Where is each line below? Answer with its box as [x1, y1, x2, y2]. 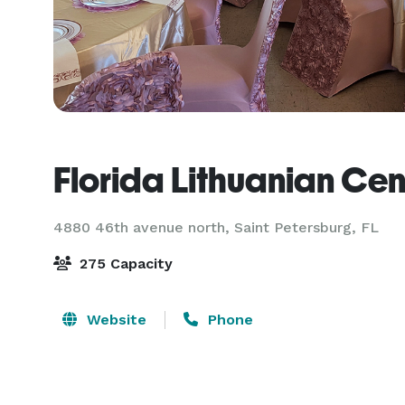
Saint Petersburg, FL [234, 219, 379, 236]
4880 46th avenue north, [53, 219, 234, 236]
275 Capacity [75, 255, 173, 272]
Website [82, 311, 146, 328]
